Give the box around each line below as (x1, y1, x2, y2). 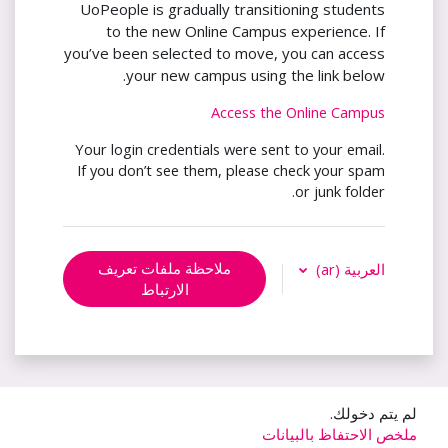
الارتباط (140, 278, 189, 299)
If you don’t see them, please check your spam (77, 159, 385, 180)
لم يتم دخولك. (330, 403, 417, 423)
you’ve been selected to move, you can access (64, 42, 385, 63)
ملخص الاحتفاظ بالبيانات (262, 424, 417, 444)
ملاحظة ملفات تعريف (98, 257, 231, 278)
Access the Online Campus (211, 101, 385, 122)
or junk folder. (295, 180, 385, 201)
